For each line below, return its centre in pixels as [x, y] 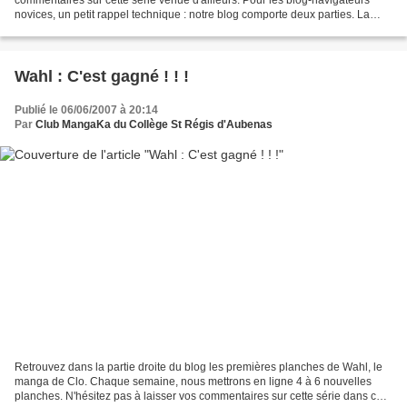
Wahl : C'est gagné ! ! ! [102, 76]
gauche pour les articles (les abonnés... [111, 29]
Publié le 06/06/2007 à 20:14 [86, 109]
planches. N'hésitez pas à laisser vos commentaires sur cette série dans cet [200, 397]
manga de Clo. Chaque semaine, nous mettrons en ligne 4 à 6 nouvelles [193, 382]
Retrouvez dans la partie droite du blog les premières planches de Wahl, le [199, 367]
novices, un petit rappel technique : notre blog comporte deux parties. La [192, 14]
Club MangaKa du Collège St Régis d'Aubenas [154, 124]
